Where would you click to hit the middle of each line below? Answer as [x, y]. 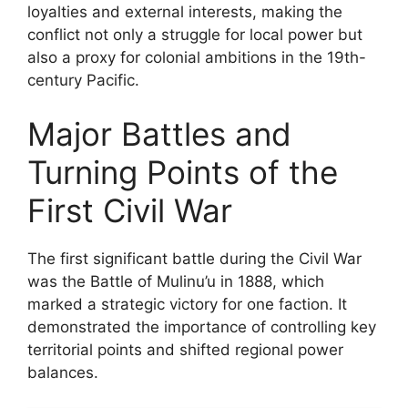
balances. [63, 372]
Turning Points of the [183, 172]
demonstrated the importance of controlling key [202, 327]
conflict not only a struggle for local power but [195, 34]
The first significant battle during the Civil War [194, 259]
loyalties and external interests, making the [185, 11]
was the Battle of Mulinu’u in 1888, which [176, 281]
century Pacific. [83, 80]
